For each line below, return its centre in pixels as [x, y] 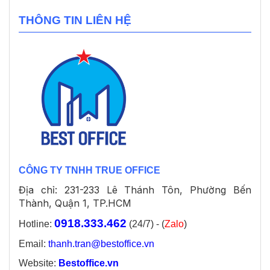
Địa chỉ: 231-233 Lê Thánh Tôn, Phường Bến [135, 190]
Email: [33, 244]
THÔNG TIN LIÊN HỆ [75, 20]
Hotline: [36, 224]
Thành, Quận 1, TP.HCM [75, 203]
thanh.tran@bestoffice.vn [101, 244]
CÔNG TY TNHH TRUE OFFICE [89, 171]
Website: [39, 263]
